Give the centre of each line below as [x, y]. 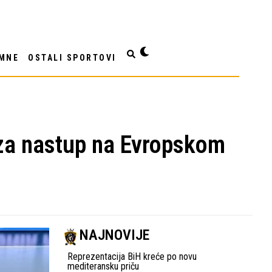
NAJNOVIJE [114, 235]
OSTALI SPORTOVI [72, 58]
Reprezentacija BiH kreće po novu [132, 256]
